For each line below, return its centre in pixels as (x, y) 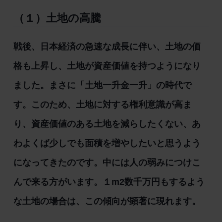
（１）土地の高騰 (57, 18)
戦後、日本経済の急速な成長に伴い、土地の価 (107, 46)
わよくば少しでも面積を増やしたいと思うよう (107, 143)
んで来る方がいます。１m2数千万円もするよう (109, 182)
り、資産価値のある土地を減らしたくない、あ (107, 124)
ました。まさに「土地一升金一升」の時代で (102, 85)
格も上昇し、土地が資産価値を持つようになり (107, 66)
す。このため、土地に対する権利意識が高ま (102, 104)
